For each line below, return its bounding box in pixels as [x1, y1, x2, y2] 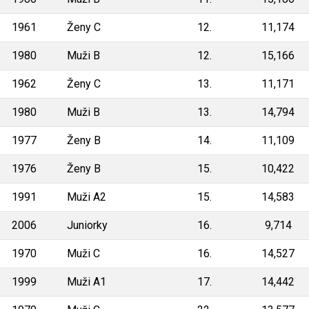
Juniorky [67, 218, 108, 232]
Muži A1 [67, 275, 106, 288]
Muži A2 [67, 190, 106, 203]
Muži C [67, 246, 100, 260]
